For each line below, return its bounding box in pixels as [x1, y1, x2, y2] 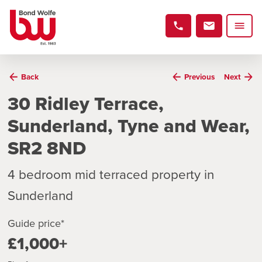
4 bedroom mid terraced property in [8, 164, 214, 183]
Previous [184, 71, 215, 83]
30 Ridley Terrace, [8, 89, 164, 117]
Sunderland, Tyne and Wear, [8, 111, 250, 139]
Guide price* [8, 215, 64, 230]
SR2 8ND [8, 133, 86, 161]
